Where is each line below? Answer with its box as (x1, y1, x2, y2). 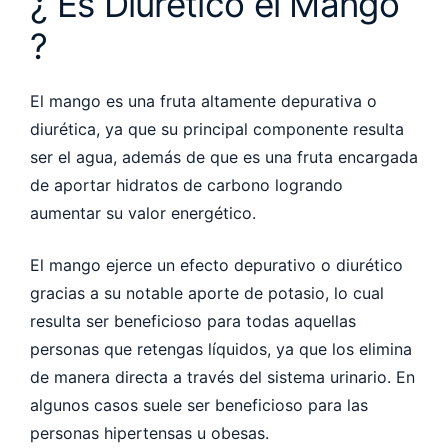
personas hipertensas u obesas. (30, 422, 274, 443)
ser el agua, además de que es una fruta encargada (30, 146, 418, 167)
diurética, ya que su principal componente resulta (30, 118, 404, 139)
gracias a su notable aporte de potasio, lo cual (30, 282, 384, 303)
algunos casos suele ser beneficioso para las (30, 394, 368, 415)
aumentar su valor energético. (30, 202, 261, 223)
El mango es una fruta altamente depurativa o (30, 90, 377, 111)
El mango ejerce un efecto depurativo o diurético (30, 254, 403, 275)
